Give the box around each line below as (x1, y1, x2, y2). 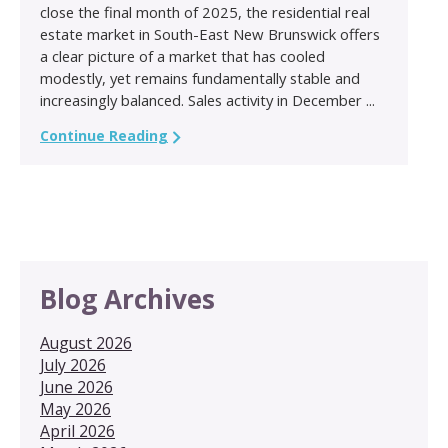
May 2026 (40, 397, 111, 420)
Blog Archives (40, 280, 215, 317)
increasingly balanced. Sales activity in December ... (40, 89, 375, 110)
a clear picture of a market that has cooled (40, 45, 325, 66)
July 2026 (40, 353, 106, 376)
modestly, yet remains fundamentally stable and (40, 67, 360, 88)
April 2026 (40, 419, 115, 442)
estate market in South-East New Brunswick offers (40, 23, 380, 44)
